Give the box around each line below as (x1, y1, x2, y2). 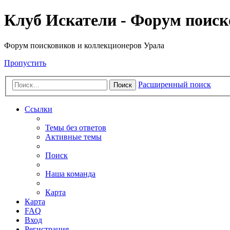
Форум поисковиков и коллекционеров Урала (4, 41, 164, 50)
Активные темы (45, 132, 102, 142)
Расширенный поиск (138, 80, 211, 89)
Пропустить (4, 58, 46, 67)
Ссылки (25, 105, 52, 114)
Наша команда (45, 169, 95, 179)
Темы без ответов (45, 123, 106, 132)
